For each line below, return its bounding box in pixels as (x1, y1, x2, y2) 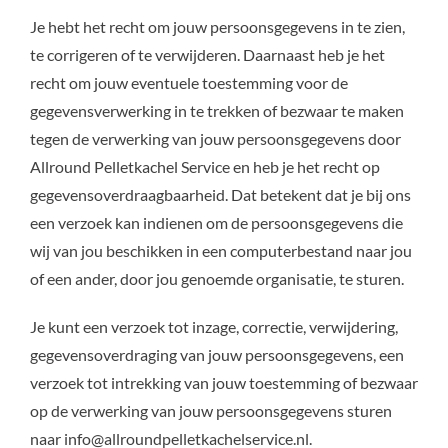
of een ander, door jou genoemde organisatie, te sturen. (29, 268, 404, 288)
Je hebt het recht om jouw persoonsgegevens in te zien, (29, 16, 405, 36)
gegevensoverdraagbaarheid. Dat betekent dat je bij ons (29, 184, 411, 204)
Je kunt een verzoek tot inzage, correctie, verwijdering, (29, 316, 398, 336)
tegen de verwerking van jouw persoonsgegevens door (29, 128, 401, 148)
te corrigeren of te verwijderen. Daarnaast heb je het (29, 44, 385, 64)
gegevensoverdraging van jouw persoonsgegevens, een (29, 344, 404, 364)
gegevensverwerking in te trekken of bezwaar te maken (29, 100, 404, 120)
